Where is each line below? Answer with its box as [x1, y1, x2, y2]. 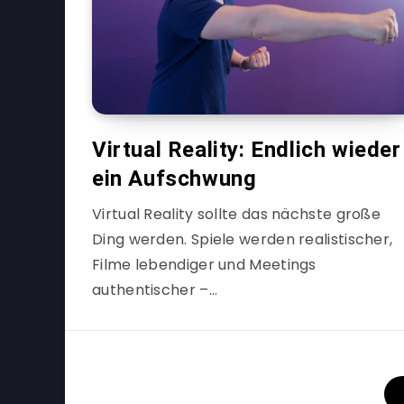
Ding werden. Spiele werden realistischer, [92, 229, 393, 250]
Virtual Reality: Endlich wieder [92, 137, 401, 162]
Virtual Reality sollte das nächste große [92, 204, 381, 225]
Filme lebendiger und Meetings [92, 254, 317, 275]
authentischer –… [92, 280, 217, 300]
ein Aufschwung [92, 166, 257, 191]
